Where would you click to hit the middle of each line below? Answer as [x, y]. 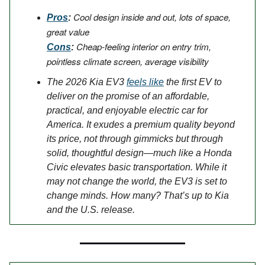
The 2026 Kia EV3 [87, 82]
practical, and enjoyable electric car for [127, 110]
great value [68, 31]
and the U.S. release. [91, 209]
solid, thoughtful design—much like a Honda [139, 153]
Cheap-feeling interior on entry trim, [143, 46]
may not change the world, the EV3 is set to [137, 181]
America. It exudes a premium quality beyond [141, 124]
